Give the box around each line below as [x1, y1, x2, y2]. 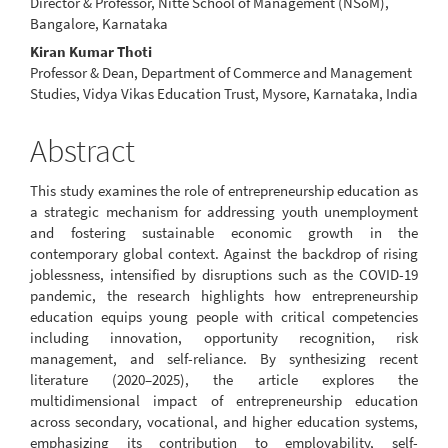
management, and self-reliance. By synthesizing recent [30, 348, 418, 368]
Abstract [30, 131, 135, 171]
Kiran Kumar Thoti [30, 42, 152, 61]
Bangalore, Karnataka [30, 13, 168, 33]
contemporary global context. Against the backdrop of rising [30, 243, 418, 263]
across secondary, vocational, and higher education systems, [30, 411, 418, 431]
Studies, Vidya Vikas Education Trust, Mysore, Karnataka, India [30, 84, 418, 103]
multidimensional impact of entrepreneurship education [30, 390, 418, 410]
